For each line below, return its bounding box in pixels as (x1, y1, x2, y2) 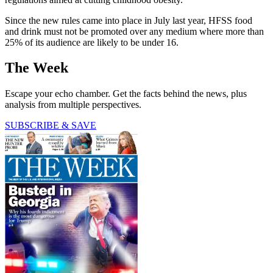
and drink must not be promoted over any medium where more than (5, 26, 264, 37)
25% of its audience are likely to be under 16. (5, 37, 179, 48)
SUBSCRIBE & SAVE (5, 120, 96, 131)
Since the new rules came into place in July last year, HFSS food (5, 15, 252, 26)
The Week (5, 60, 68, 76)
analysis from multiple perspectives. (5, 99, 141, 110)
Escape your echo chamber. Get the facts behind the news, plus (5, 88, 247, 99)
